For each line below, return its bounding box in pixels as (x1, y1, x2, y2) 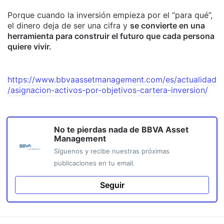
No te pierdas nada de (54, 124, 141, 134)
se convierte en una (130, 20, 205, 30)
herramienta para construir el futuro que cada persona (7, 31, 214, 41)
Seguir (99, 180, 124, 190)
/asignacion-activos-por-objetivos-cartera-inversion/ (7, 85, 208, 95)
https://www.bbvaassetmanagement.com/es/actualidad (7, 74, 216, 84)
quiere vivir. (7, 41, 51, 51)
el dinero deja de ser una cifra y (7, 20, 130, 30)
